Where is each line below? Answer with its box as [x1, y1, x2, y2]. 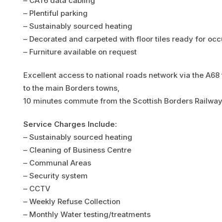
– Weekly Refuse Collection [23, 197, 120, 207]
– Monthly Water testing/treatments [23, 210, 151, 220]
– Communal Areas [23, 158, 91, 168]
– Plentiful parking [23, 8, 88, 18]
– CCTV [23, 184, 51, 194]
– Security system [23, 171, 88, 181]
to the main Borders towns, [23, 83, 120, 93]
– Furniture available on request [23, 47, 137, 56]
